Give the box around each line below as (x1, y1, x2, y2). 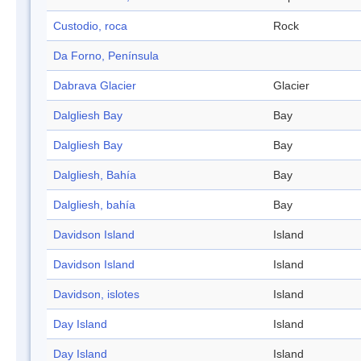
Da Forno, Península (53, 49, 159, 63)
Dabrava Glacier (53, 79, 136, 93)
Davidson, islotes (53, 288, 139, 301)
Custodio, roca (53, 19, 127, 33)
